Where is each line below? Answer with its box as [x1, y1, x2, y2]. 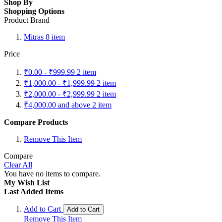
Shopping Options [4, 7, 64, 16]
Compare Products [4, 118, 68, 127]
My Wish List [4, 178, 50, 187]
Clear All [4, 161, 32, 169]
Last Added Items [4, 187, 63, 196]
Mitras [24, 33, 46, 42]
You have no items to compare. [4, 169, 101, 178]
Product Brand [4, 16, 50, 25]
